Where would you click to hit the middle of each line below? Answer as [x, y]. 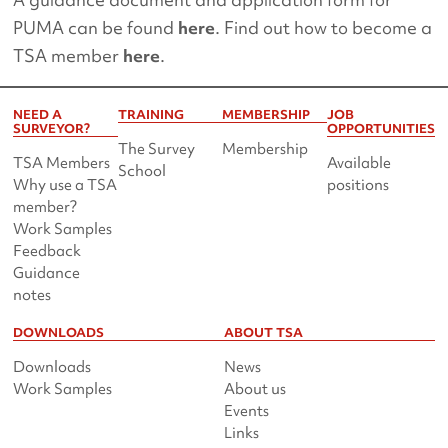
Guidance [47, 272]
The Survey [156, 148]
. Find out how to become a [324, 27]
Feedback [47, 250]
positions [357, 184]
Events [246, 410]
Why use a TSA [65, 184]
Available [358, 162]
